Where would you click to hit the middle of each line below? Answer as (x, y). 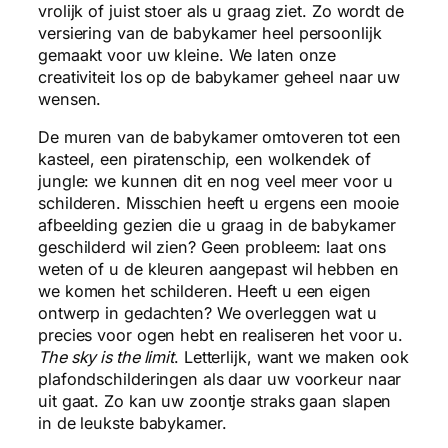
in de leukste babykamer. (132, 423)
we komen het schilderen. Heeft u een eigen (204, 291)
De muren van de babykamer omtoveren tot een (219, 137)
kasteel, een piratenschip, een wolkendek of (204, 159)
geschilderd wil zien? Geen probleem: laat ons (212, 247)
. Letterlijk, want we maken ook (291, 357)
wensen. (70, 99)
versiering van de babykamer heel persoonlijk (210, 33)
